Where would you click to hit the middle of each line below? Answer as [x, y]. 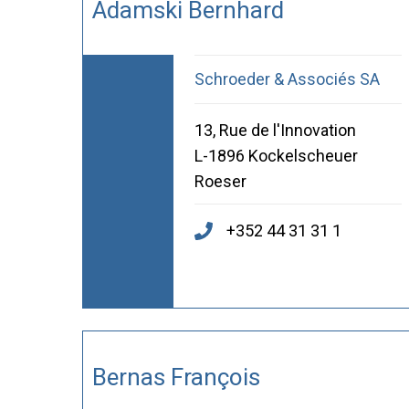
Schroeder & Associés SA [287, 79]
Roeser [220, 182]
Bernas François [176, 377]
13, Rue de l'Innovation [275, 131]
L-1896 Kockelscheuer [276, 156]
